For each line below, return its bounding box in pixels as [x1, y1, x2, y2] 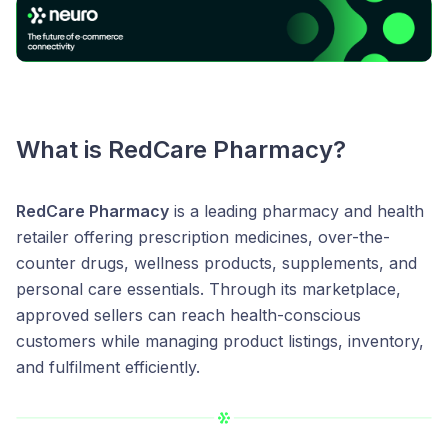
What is [16, 135, 108, 165]
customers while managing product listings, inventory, [16, 331, 424, 352]
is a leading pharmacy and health [169, 201, 424, 222]
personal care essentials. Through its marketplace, [16, 279, 401, 300]
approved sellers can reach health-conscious [16, 305, 361, 326]
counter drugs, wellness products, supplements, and [16, 253, 417, 274]
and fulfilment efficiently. [16, 357, 200, 378]
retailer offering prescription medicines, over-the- [16, 227, 390, 248]
